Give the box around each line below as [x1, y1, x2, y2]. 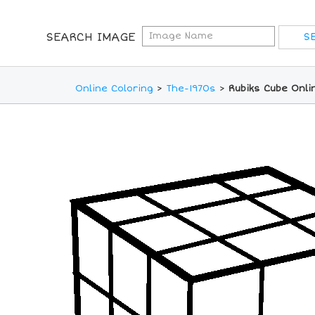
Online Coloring [75, 83, 153, 95]
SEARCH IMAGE [46, 30, 135, 44]
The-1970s [165, 83, 216, 95]
